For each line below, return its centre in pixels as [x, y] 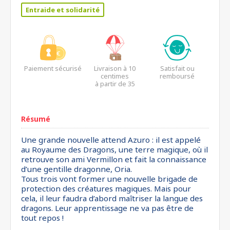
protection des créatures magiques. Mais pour [106, 188]
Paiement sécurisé [53, 68]
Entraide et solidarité [63, 10]
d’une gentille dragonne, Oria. [76, 169]
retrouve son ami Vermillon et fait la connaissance [114, 159]
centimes [115, 76]
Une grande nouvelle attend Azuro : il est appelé [111, 140]
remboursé [177, 76]
